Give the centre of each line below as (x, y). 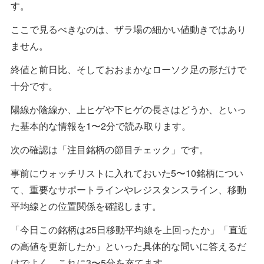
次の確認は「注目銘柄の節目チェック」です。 (110, 149)
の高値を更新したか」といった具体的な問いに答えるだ (128, 246)
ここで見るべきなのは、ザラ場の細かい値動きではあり (128, 29)
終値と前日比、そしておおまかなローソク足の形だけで (128, 69)
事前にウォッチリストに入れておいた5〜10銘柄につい (127, 173)
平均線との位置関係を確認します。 (86, 206)
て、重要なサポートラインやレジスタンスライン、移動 (128, 189)
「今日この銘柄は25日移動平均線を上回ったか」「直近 (129, 229)
